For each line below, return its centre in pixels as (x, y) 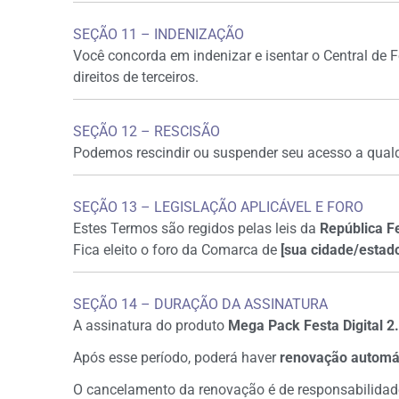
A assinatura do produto (151, 326)
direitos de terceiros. (136, 77)
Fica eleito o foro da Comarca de (177, 250)
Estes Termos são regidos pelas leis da (196, 228)
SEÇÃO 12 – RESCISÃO (147, 131)
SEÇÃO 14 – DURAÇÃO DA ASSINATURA (200, 304)
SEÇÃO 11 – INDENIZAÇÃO (159, 34)
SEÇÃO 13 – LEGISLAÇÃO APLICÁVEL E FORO (218, 207)
